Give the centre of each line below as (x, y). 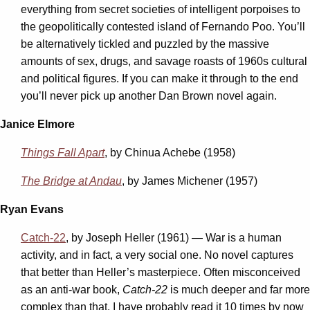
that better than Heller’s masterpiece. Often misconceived (161, 272)
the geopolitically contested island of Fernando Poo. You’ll (163, 26)
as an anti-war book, (72, 289)
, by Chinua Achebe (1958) (170, 152)
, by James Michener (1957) (190, 181)
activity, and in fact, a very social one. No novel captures (157, 255)
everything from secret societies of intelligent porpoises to (161, 9)
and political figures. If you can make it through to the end (159, 78)
